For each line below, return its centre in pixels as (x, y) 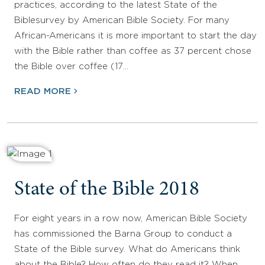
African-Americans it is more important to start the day (135, 36)
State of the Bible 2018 (107, 190)
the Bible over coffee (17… (71, 67)
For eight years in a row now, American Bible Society (131, 219)
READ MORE (43, 92)
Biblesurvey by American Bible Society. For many (122, 21)
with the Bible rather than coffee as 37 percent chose (133, 51)
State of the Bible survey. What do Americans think (127, 250)
